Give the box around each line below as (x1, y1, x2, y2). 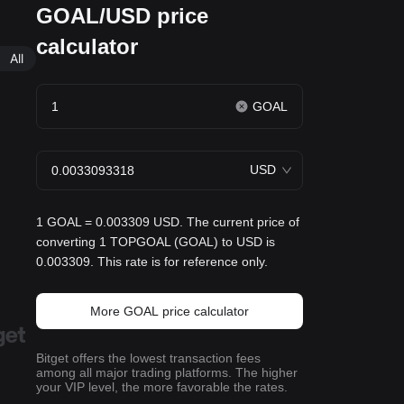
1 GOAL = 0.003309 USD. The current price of (36, 215, 299, 229)
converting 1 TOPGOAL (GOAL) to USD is (36, 234, 275, 249)
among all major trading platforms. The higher (36, 365, 298, 380)
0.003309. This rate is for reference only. (36, 254, 268, 269)
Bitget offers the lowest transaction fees (36, 351, 261, 365)
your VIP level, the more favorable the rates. (36, 380, 288, 394)
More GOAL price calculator (90, 304, 249, 318)
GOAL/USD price (36, 4, 208, 28)
